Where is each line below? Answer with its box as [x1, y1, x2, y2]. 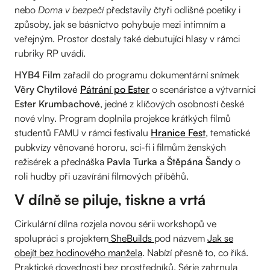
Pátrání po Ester [80, 83, 149, 95]
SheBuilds [108, 231, 154, 244]
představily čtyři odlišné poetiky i [106, 3, 240, 16]
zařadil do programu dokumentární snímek [61, 68, 239, 81]
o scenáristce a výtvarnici [152, 83, 256, 95]
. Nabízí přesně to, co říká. [142, 246, 248, 259]
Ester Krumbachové [14, 97, 100, 110]
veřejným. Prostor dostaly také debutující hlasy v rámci [14, 32, 240, 45]
